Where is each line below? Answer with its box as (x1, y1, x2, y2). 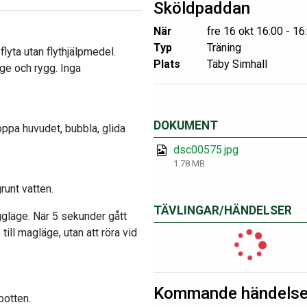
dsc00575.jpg (173, 143, 239, 156)
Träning (206, 41, 241, 54)
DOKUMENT (153, 119, 218, 132)
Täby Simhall (206, 58, 267, 71)
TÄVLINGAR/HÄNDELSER (153, 204, 292, 217)
